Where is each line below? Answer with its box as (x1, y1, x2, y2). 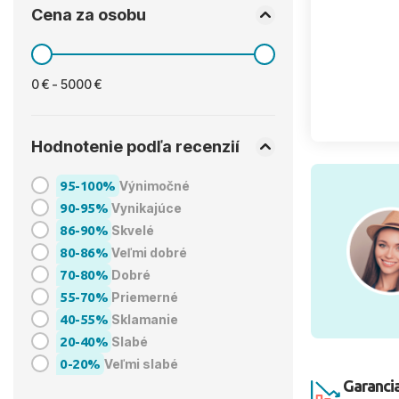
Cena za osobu (31, 5, 146, 25)
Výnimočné (118, 177, 190, 193)
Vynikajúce (111, 199, 182, 216)
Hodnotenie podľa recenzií (31, 137, 240, 157)
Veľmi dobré (111, 244, 187, 260)
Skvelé (111, 222, 154, 238)
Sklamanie (111, 311, 178, 327)
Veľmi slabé (103, 355, 178, 371)
